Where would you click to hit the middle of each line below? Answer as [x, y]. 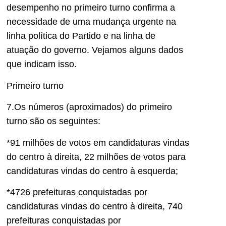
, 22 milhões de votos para [132, 157]
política [44, 36]
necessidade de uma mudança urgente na [91, 22]
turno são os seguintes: [56, 121]
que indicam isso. [42, 64]
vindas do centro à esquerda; [120, 171]
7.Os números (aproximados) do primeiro [89, 107]
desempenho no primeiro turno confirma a [91, 8]
